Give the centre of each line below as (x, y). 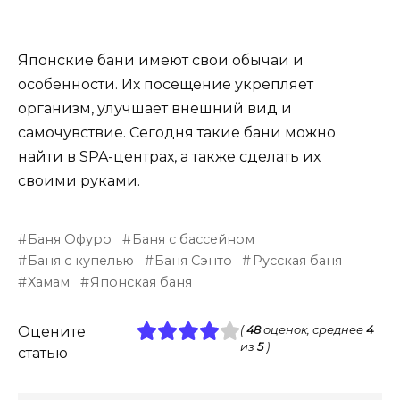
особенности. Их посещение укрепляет (166, 85)
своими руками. (79, 181)
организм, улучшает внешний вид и (155, 109)
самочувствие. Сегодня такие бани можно (177, 133)
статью (43, 354)
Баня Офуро (70, 240)
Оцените (52, 332)
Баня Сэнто (194, 261)
